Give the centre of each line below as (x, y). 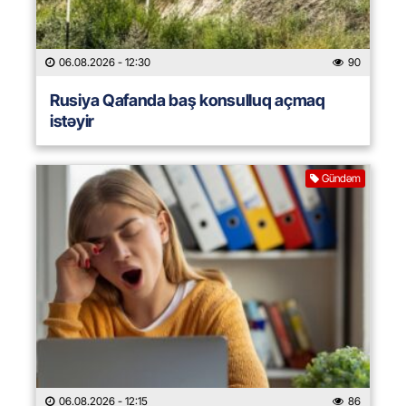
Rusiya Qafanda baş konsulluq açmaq (188, 101)
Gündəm (341, 179)
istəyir (72, 121)
